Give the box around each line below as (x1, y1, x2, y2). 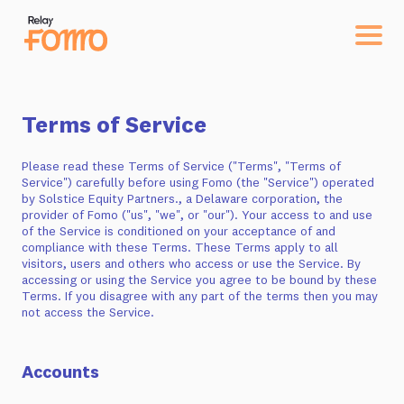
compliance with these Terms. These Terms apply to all (22, 239, 338, 255)
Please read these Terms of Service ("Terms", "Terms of (22, 158, 341, 174)
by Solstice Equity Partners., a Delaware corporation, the (22, 190, 343, 207)
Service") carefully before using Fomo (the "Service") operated (22, 174, 374, 190)
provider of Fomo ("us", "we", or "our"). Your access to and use (22, 207, 372, 223)
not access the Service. (22, 304, 154, 320)
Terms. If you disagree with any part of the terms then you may (22, 288, 378, 304)
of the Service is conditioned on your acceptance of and (22, 223, 335, 239)
